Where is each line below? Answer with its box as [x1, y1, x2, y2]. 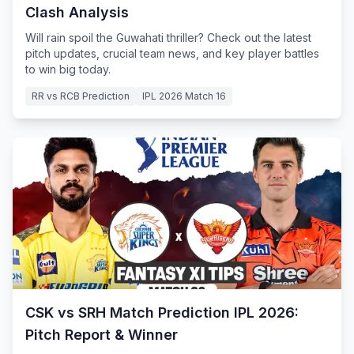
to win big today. [25, 62, 111, 76]
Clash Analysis [25, 4, 129, 21]
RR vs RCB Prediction [32, 90, 130, 102]
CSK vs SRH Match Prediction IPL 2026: [25, 304, 299, 321]
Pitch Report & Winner [25, 326, 178, 343]
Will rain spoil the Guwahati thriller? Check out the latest [25, 31, 311, 44]
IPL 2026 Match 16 [142, 90, 226, 102]
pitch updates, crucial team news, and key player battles [25, 47, 319, 60]
